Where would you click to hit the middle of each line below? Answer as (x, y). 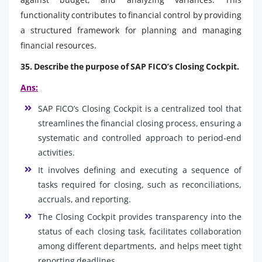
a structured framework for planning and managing (131, 30)
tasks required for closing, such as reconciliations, (140, 184)
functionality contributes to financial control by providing (131, 15)
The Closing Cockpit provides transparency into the (140, 216)
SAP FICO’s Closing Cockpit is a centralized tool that (140, 108)
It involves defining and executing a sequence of (140, 170)
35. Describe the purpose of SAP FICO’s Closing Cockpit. (130, 66)
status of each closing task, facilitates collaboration (140, 231)
